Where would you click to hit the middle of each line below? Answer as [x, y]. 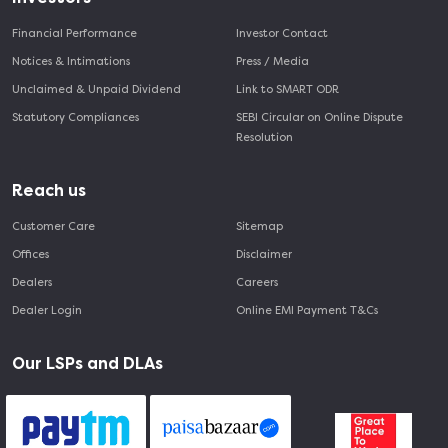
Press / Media [272, 62]
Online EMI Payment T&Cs [307, 311]
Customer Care [53, 227]
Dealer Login [47, 311]
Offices [30, 255]
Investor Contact [282, 34]
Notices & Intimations [71, 62]
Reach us [49, 191]
